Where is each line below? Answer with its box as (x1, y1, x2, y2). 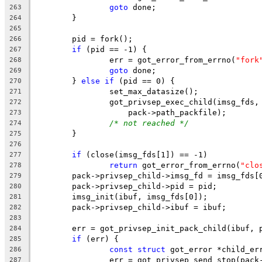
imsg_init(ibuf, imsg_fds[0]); (72, 192, 208, 201)
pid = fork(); (72, 34, 133, 43)
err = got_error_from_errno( (109, 55, 236, 64)
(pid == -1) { (81, 44, 147, 54)
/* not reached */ (109, 118, 189, 127)
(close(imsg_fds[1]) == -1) (81, 150, 208, 159)
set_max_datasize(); (109, 87, 198, 96)
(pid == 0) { (114, 76, 175, 85)
